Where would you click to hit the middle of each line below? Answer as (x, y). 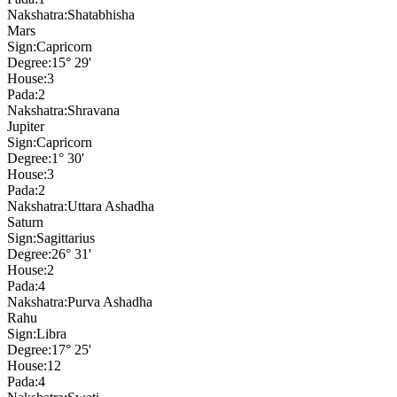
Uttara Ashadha (111, 206)
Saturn (25, 222)
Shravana (93, 110)
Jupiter (26, 126)
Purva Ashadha (110, 301)
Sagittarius (66, 237)
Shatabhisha (101, 14)
